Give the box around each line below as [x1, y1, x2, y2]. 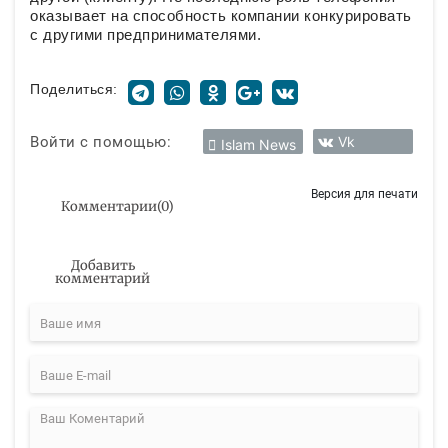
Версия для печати [311, 186, 418, 201]
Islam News [221, 136, 296, 153]
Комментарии [61, 198, 157, 215]
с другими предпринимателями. [30, 26, 261, 43]
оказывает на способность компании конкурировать [30, 7, 412, 24]
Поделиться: [30, 81, 118, 97]
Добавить [70, 256, 135, 274]
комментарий [55, 269, 150, 287]
